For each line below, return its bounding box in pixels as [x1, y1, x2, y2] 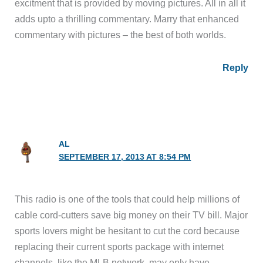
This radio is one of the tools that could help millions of [15, 194, 240, 205]
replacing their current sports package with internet [15, 241, 224, 252]
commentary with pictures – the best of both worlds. [15, 29, 227, 41]
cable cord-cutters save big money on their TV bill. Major [15, 210, 248, 221]
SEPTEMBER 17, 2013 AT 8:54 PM [59, 153, 191, 162]
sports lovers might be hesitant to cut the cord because [15, 225, 240, 237]
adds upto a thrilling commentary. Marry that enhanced [15, 14, 240, 25]
